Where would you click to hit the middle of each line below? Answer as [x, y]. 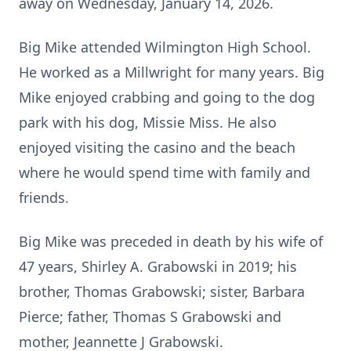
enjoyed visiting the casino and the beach [157, 147]
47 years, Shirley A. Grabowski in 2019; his [158, 266]
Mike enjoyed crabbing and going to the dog [167, 97]
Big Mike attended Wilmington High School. [165, 47]
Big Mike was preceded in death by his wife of [171, 241]
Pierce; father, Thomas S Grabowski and [150, 317]
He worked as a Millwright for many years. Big [172, 72]
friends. [44, 197]
